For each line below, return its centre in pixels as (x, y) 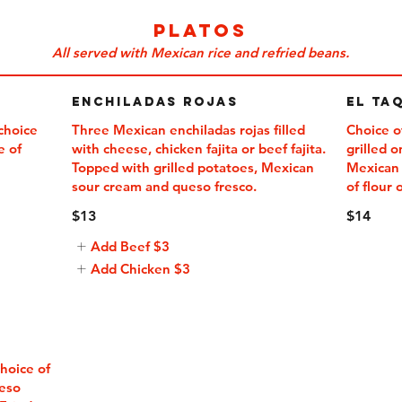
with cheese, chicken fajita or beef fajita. (198, 149)
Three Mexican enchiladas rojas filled (188, 130)
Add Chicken (130, 269)
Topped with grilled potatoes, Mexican (192, 167)
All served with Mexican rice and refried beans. (200, 52)
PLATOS (200, 30)
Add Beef (120, 246)
